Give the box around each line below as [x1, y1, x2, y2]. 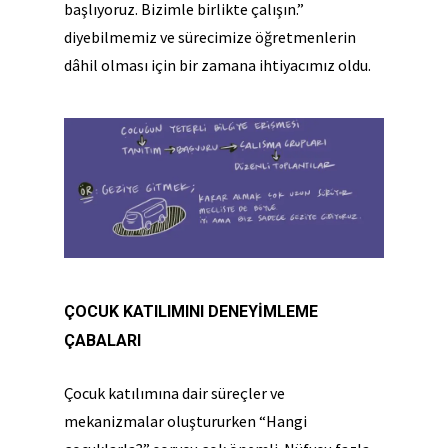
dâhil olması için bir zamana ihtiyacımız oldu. [64, 54, 374, 75]
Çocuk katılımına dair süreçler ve [64, 383, 285, 404]
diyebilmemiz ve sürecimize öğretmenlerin [64, 26, 356, 47]
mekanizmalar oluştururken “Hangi [64, 411, 307, 432]
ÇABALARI [64, 331, 141, 351]
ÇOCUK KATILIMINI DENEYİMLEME [64, 302, 318, 322]
